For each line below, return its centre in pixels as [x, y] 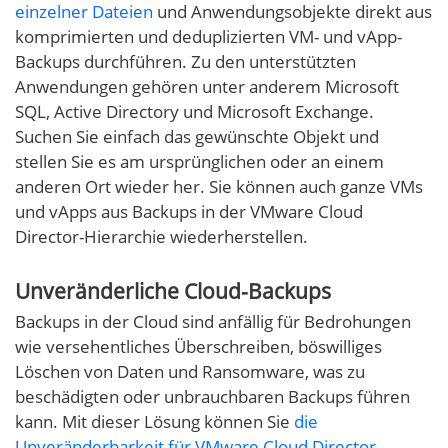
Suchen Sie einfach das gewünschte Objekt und [197, 137]
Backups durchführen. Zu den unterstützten [185, 62]
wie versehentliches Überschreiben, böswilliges [198, 347]
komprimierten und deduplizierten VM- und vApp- [208, 37]
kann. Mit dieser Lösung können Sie [154, 422]
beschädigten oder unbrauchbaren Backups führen [212, 397]
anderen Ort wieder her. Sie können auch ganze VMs [219, 187]
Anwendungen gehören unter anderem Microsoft [207, 87]
